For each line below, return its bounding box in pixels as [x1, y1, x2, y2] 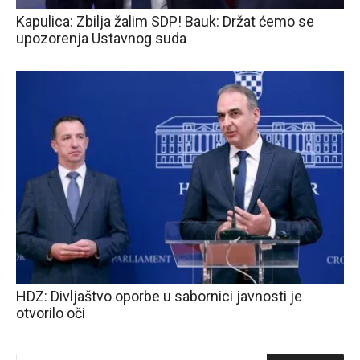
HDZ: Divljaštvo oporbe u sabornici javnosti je [16, 287, 302, 305]
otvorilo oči [16, 304, 85, 321]
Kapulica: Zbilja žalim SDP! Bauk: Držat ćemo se [16, 12, 314, 30]
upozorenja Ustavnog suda [16, 29, 186, 47]
